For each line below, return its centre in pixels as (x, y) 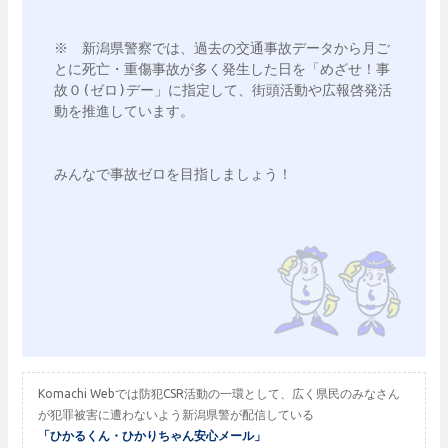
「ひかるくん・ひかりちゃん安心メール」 (152, 435)
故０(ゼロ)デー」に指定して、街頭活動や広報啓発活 (223, 90)
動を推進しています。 (124, 111)
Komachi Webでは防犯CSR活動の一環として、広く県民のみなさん (219, 393)
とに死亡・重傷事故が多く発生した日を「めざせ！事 (222, 69)
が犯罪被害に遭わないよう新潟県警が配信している (176, 414)
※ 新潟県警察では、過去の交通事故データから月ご (222, 48)
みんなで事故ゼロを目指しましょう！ (173, 174)
